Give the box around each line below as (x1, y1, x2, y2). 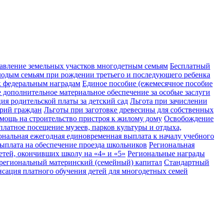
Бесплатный (170, 62, 210, 71)
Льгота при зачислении (130, 97, 207, 106)
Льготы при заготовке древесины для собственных (44, 106, 214, 114)
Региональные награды (127, 149, 205, 158)
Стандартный (164, 158, 209, 167)
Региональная (149, 141, 195, 149)
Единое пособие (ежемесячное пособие (82, 79, 213, 88)
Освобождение (164, 114, 214, 123)
